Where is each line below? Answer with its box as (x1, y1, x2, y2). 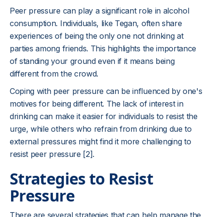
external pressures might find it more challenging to (10, 137, 191, 146)
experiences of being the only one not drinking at (10, 31, 184, 41)
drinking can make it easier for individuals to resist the (10, 111, 198, 121)
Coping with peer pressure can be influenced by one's (10, 86, 202, 96)
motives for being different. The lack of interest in (10, 99, 184, 108)
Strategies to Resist (10, 168, 154, 189)
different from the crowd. (10, 69, 98, 78)
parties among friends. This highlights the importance (10, 44, 197, 53)
